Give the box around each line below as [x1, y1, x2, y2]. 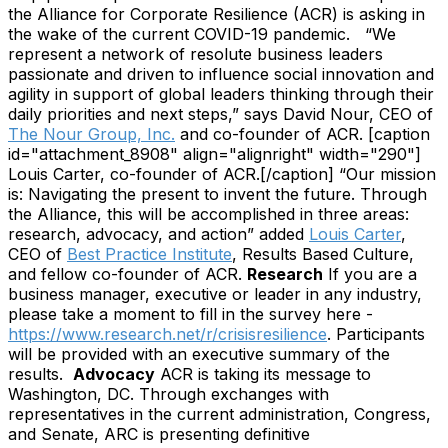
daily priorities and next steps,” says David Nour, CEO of [8, 103, 433, 124]
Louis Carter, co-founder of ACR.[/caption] [8, 163, 339, 184]
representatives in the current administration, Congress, [8, 403, 431, 424]
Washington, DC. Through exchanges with [8, 383, 329, 404]
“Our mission [339, 163, 436, 184]
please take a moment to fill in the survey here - [8, 303, 373, 324]
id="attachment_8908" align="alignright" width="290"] [8, 143, 421, 164]
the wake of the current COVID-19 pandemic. [8, 23, 355, 44]
